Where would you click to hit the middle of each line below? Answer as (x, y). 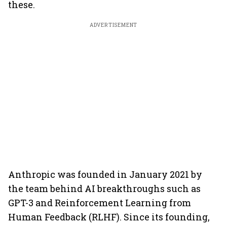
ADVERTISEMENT (113, 25)
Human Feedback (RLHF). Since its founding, (109, 217)
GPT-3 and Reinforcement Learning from (100, 203)
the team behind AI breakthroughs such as (104, 188)
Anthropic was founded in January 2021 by (105, 174)
